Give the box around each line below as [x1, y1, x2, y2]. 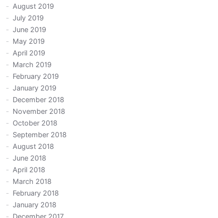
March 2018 [13, 177, 52, 186]
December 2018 [13, 95, 65, 104]
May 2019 [13, 37, 45, 46]
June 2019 [13, 25, 47, 34]
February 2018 [13, 189, 59, 198]
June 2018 [13, 154, 47, 163]
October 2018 [13, 119, 58, 127]
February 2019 [13, 72, 59, 81]
